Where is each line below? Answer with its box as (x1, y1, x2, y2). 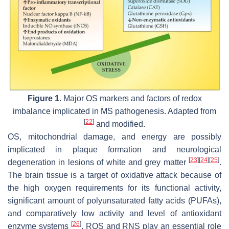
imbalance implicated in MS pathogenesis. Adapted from (13, 107, 216, 116)
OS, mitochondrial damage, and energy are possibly (8, 132, 221, 142)
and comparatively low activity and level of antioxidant (8, 209, 221, 218)
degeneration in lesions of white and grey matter (8, 158, 189, 167)
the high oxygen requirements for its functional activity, (8, 184, 221, 193)
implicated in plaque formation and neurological (8, 145, 221, 154)
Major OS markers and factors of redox (61, 94, 202, 103)
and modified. (94, 120, 145, 129)
